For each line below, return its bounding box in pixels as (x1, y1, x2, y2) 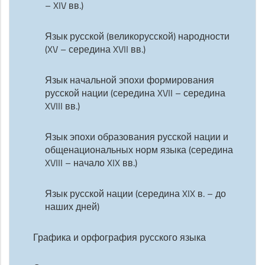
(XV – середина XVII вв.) (45, 43, 146, 56)
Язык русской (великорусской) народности (45, 30, 230, 43)
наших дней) (45, 200, 99, 213)
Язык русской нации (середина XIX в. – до (45, 187, 226, 200)
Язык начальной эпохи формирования (45, 73, 214, 86)
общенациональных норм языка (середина (45, 143, 233, 156)
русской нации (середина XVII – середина (45, 86, 225, 99)
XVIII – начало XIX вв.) (45, 156, 137, 169)
